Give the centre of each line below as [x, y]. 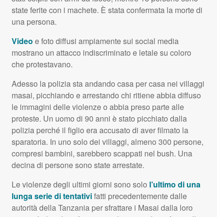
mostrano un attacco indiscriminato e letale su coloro [101, 53]
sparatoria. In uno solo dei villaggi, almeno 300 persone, [108, 142]
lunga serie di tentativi [52, 196]
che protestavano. [42, 64]
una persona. [34, 22]
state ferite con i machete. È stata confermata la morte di [107, 10]
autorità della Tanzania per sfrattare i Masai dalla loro [102, 208]
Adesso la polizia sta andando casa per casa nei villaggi [108, 84]
